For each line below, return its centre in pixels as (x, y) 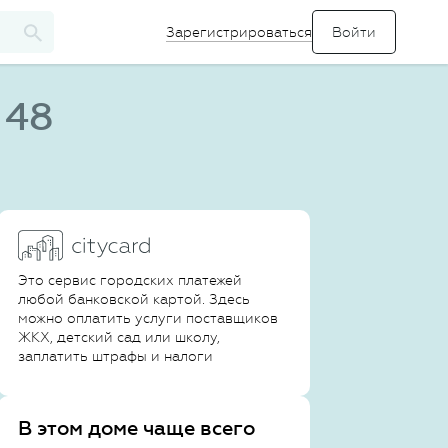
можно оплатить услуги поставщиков (148, 318)
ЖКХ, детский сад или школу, (119, 337)
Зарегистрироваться (239, 31)
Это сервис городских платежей (130, 280)
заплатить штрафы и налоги (115, 356)
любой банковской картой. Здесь (134, 299)
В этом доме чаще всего (136, 428)
